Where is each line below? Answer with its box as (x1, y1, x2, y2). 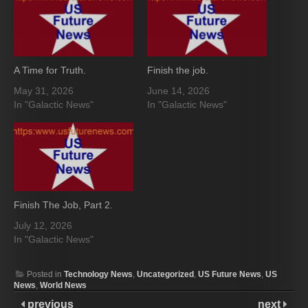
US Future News (198, 269, 261, 279)
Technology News (64, 269, 133, 279)
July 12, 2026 (14, 219, 72, 231)
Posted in (27, 269, 64, 279)
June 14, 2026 (147, 85, 210, 97)
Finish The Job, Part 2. (14, 199, 113, 210)
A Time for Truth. (14, 65, 86, 76)
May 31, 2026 (14, 85, 74, 97)
